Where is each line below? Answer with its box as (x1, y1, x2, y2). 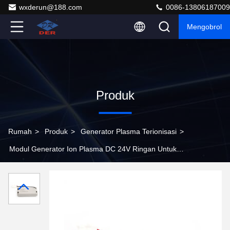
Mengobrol (187, 23, 222, 31)
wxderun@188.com (19, 3, 82, 11)
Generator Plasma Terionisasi (81, 127, 177, 136)
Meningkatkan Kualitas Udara (8, 162, 104, 170)
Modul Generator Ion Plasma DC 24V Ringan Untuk (9, 145, 177, 153)
